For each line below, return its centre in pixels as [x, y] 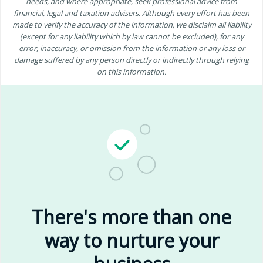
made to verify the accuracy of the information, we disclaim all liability [131, 25]
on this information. [131, 72]
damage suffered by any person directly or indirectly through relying [131, 60]
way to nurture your [131, 241]
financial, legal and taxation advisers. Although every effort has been [131, 13]
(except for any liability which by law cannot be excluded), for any [131, 37]
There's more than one [131, 217]
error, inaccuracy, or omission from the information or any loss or [131, 48]
